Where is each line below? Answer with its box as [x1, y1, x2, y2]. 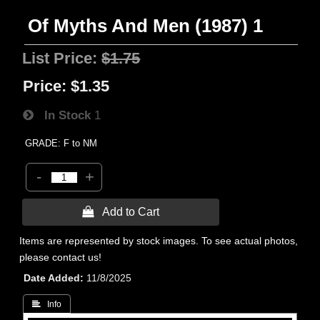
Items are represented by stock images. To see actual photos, [19, 235, 299, 246]
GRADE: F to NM [25, 138, 98, 149]
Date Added [24, 272, 81, 284]
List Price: [22, 49, 102, 67]
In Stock [34, 108, 91, 122]
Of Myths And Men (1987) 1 [28, 16, 264, 36]
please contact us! [19, 251, 102, 263]
